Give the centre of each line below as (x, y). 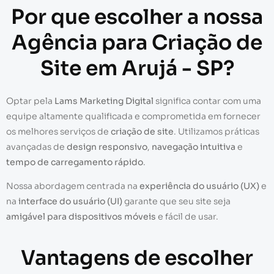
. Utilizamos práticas (217, 131)
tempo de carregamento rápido (75, 162)
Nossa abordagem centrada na (73, 186)
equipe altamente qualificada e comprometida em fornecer (133, 116)
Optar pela (30, 101)
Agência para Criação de (137, 43)
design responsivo (107, 146)
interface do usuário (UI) (70, 202)
